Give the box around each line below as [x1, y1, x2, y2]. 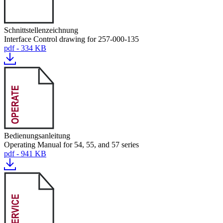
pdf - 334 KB [4, 44, 46, 52]
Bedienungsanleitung [4, 131, 70, 140]
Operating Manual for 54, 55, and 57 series [4, 140, 139, 149]
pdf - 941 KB [4, 149, 46, 158]
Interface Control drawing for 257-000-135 [4, 35, 139, 43]
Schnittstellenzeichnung [4, 26, 78, 34]
